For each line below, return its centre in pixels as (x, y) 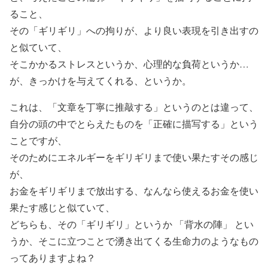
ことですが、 (38, 140)
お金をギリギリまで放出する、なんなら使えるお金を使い (134, 190)
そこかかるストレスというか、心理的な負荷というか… (129, 63)
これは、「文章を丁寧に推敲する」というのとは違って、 (134, 106)
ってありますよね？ (53, 257)
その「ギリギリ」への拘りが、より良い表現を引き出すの (134, 30)
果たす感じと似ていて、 (62, 207)
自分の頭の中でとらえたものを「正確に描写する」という (134, 123)
